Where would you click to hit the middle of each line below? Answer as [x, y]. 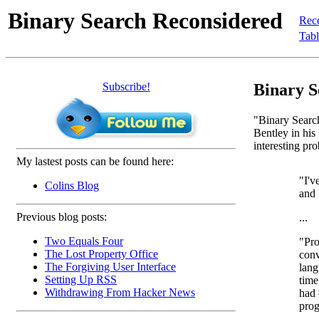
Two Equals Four [84, 241]
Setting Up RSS [81, 279]
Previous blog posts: [62, 217]
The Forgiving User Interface [110, 267]
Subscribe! [126, 87]
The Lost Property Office [101, 254]
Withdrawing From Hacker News [120, 292]
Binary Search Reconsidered [145, 21]
